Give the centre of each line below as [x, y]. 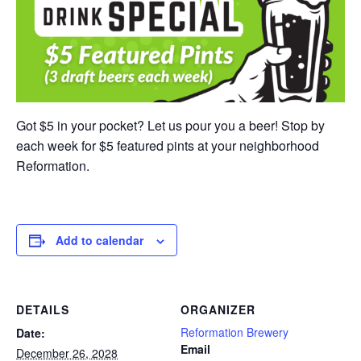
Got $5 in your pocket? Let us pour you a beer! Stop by [170, 125]
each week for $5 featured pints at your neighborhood [168, 145]
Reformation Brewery [234, 332]
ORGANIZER [218, 309]
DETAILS [43, 309]
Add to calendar [100, 240]
